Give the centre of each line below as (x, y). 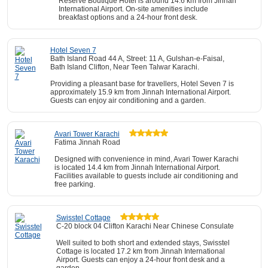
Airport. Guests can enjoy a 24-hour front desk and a (140, 260)
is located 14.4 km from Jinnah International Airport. (137, 167)
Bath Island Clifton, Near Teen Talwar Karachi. (124, 67)
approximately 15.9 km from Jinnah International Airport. (140, 92)
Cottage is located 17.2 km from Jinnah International (140, 251)
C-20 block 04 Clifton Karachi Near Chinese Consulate (145, 226)
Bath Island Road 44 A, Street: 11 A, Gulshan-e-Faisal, (137, 59)
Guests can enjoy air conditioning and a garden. (128, 100)
